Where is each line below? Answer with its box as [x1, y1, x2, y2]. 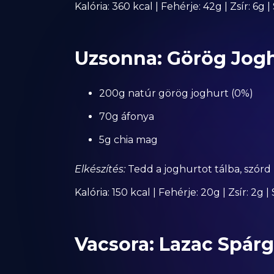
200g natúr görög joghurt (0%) [99, 87, 253, 99]
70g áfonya [99, 111, 154, 122]
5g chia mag [99, 134, 158, 146]
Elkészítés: [75, 163, 125, 175]
